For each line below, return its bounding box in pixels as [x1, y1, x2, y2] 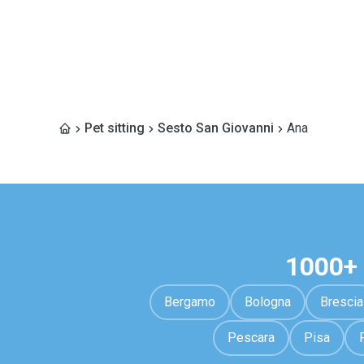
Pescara [227, 330, 275, 345]
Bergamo [164, 294, 215, 310]
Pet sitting [84, 120, 145, 136]
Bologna [245, 294, 291, 310]
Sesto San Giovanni [158, 120, 274, 136]
